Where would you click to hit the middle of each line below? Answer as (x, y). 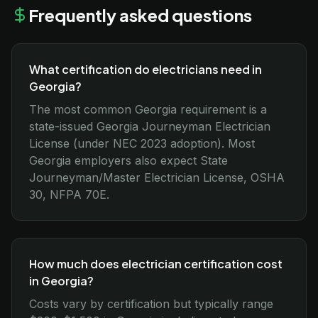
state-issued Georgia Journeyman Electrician (150, 126)
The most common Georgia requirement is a (148, 109)
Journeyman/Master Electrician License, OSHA (157, 177)
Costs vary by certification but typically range (151, 304)
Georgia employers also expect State (128, 160)
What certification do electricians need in (146, 69)
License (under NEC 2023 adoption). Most (142, 143)
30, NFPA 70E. (69, 194)
